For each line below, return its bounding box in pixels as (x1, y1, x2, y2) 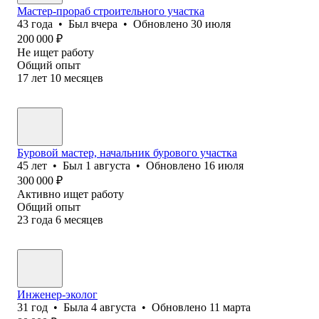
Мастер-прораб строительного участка (17, 4, 204, 17)
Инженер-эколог (17, 288, 98, 300)
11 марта (209, 300, 251, 313)
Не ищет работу (17, 46, 94, 58)
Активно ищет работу (17, 187, 124, 200)
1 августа (85, 159, 130, 172)
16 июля (204, 159, 244, 172)
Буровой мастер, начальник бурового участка (17, 146, 237, 159)
